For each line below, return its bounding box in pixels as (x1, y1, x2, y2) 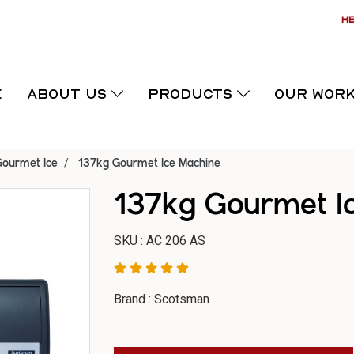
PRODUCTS (148, 85, 238, 102)
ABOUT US (26, 85, 111, 102)
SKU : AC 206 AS (114, 233, 205, 248)
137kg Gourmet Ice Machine (78, 158, 220, 169)
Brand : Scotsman (114, 292, 209, 307)
